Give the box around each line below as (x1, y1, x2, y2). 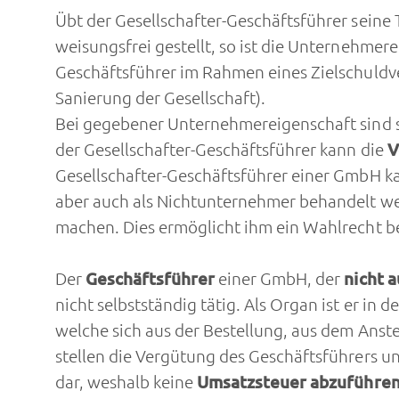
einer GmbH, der (218, 269, 345, 289)
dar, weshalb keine (54, 372, 194, 393)
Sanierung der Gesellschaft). (54, 88, 266, 109)
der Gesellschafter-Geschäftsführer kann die (54, 140, 387, 160)
